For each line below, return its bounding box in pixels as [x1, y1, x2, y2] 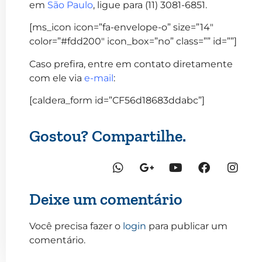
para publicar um [146, 220, 227, 232]
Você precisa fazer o [29, 220, 123, 232]
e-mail [84, 72, 113, 84]
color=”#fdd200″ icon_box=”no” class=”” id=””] [29, 36, 237, 47]
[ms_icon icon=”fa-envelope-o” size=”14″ [29, 22, 213, 33]
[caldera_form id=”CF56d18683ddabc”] [29, 95, 205, 106]
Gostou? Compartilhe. [29, 126, 186, 146]
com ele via [29, 72, 84, 84]
